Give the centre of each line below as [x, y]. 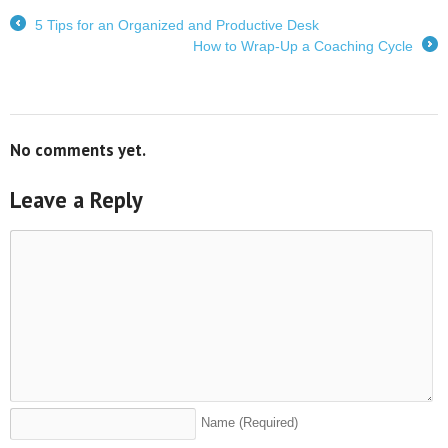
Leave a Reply [76, 200]
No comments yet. [78, 150]
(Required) [268, 423]
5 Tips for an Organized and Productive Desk [175, 25]
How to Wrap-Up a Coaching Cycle [305, 46]
